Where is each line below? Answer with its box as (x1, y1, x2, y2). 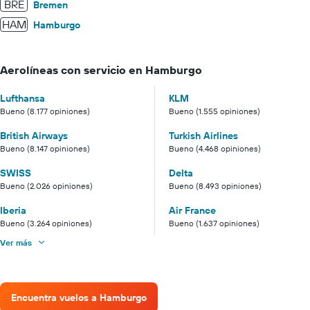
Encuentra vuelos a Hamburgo (11, 291, 147, 304)
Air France (169, 203, 216, 217)
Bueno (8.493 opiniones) (169, 180, 262, 191)
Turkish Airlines (169, 129, 238, 142)
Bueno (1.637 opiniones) (169, 217, 259, 228)
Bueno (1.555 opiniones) (169, 105, 260, 116)
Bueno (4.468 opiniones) (169, 143, 261, 154)
